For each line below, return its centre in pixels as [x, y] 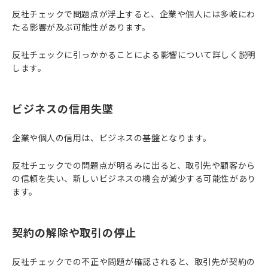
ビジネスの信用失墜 [63, 108]
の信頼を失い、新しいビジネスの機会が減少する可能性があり [134, 178]
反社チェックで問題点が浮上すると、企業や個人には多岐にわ [134, 14]
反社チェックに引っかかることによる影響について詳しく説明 [134, 54]
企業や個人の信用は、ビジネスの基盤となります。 [112, 138]
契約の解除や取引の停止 [74, 232]
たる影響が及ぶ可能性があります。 [81, 27]
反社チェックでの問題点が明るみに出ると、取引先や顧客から [134, 165]
